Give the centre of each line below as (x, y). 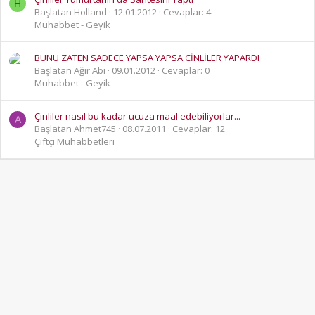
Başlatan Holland (71, 12)
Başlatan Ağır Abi (70, 70)
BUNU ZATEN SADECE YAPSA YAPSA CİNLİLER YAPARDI (147, 57)
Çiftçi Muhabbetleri (75, 141)
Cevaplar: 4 (187, 12)
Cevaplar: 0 (186, 70)
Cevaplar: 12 (199, 128)
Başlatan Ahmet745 (75, 128)
